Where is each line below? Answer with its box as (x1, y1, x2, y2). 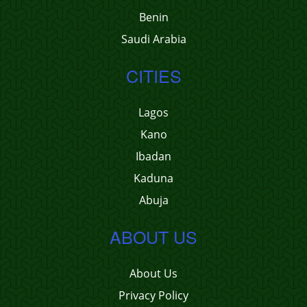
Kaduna (134, 171, 173, 186)
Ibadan (136, 149, 171, 164)
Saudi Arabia (121, 32, 186, 47)
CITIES (125, 63, 182, 88)
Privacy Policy (119, 288, 188, 303)
